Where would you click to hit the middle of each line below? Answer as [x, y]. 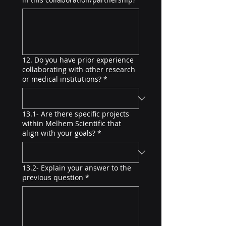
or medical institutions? [62, 79]
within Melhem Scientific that [72, 123]
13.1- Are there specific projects [76, 114]
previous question [53, 177]
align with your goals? [59, 133]
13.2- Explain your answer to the [77, 168]
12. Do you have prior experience [78, 60]
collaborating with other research [79, 69]
